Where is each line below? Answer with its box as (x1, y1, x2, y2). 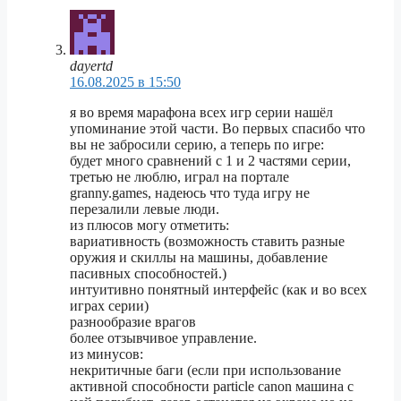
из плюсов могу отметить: (70, 218, 229, 234)
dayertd (70, 58, 113, 74)
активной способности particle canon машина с (70, 379, 354, 395)
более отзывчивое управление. (70, 330, 257, 346)
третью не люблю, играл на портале (70, 169, 289, 185)
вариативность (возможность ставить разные (70, 234, 345, 250)
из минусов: (70, 346, 143, 363)
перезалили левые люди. (70, 201, 219, 218)
